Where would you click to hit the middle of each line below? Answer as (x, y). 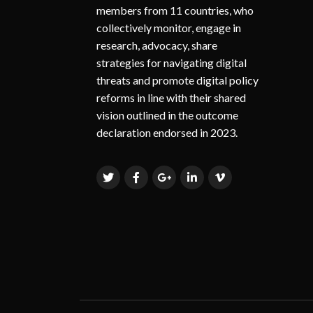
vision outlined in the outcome (167, 115)
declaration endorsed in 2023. (167, 132)
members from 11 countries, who (175, 10)
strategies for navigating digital (172, 62)
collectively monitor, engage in (169, 27)
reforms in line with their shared (171, 97)
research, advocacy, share (157, 45)
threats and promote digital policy (177, 80)
